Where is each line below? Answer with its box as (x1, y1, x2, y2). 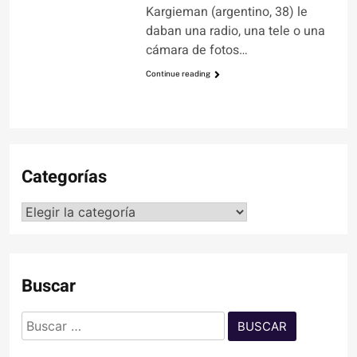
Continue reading (145, 69, 210, 79)
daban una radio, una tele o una (145, 22, 325, 41)
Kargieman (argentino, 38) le (145, 2, 308, 22)
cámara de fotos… (145, 41, 248, 61)
